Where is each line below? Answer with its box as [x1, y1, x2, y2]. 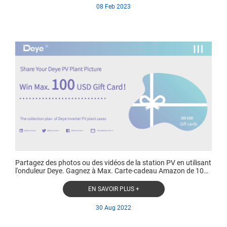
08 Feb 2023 [96, 3, 131, 10]
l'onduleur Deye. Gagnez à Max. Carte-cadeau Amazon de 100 [15, 167, 208, 175]
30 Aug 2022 [96, 204, 131, 211]
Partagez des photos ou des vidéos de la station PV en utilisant [15, 159, 211, 167]
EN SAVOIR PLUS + [88, 185, 139, 193]
